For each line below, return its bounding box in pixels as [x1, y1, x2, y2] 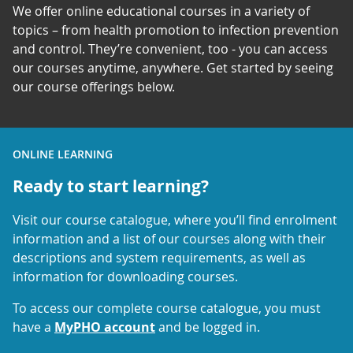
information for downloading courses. [13, 267, 238, 285]
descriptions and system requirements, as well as [13, 248, 306, 266]
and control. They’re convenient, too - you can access [13, 39, 328, 58]
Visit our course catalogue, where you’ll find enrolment [13, 210, 337, 229]
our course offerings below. [13, 77, 175, 95]
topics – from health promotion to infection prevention [13, 20, 339, 39]
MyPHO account [54, 318, 155, 336]
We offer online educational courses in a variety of [13, 2, 310, 20]
